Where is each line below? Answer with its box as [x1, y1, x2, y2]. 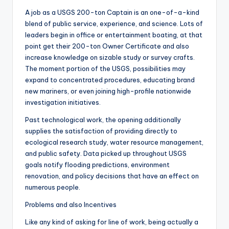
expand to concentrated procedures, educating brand [25, 76, 195, 84]
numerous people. [25, 183, 80, 192]
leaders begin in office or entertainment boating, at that [25, 31, 202, 39]
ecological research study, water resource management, [25, 138, 203, 147]
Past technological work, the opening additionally [25, 116, 181, 124]
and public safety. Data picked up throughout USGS [25, 149, 187, 158]
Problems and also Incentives [25, 200, 117, 209]
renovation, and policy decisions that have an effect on [25, 172, 199, 180]
